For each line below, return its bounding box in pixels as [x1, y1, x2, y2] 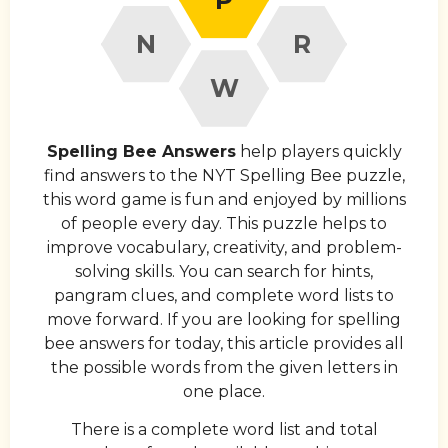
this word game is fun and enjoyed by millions [42, 190, 406, 209]
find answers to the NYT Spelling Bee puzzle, [43, 166, 405, 185]
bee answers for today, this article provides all [44, 334, 404, 353]
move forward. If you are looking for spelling [47, 310, 401, 329]
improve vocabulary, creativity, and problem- [46, 238, 402, 257]
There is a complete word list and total [70, 420, 378, 440]
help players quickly [235, 142, 402, 161]
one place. [183, 382, 265, 401]
